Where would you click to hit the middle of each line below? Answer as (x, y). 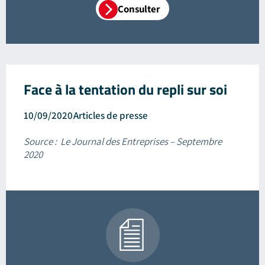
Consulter (139, 9)
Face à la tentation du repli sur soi (125, 89)
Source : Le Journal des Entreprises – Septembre (123, 141)
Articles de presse (111, 115)
